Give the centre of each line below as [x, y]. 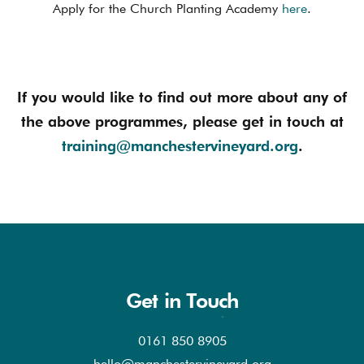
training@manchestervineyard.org [180, 146]
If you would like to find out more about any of [182, 97]
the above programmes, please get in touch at [182, 122]
